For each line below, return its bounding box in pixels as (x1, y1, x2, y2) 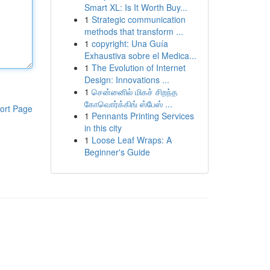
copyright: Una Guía (91, 37, 168, 49)
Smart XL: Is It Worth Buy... (84, 1, 187, 13)
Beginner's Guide (84, 146, 150, 158)
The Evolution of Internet (91, 61, 186, 74)
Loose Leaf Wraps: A (91, 134, 172, 146)
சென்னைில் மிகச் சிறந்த (91, 86, 178, 98)
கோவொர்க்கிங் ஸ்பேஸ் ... (84, 98, 172, 110)
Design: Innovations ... (84, 74, 169, 86)
